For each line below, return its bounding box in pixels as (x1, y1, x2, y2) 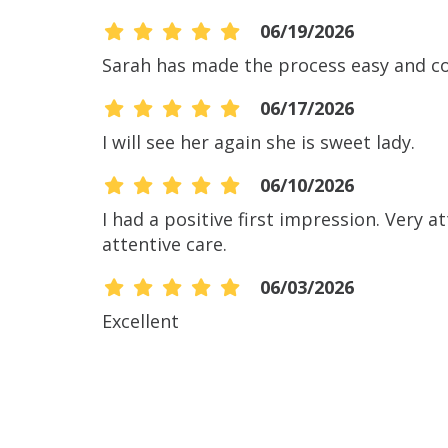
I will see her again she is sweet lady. (102, 129, 415, 154)
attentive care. (102, 231, 227, 256)
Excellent (102, 308, 179, 333)
